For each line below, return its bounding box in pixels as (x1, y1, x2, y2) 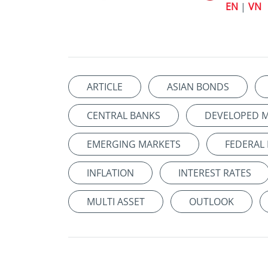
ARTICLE (87, 80, 123, 94)
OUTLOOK (189, 195, 234, 209)
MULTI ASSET (87, 195, 145, 209)
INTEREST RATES (178, 166, 251, 180)
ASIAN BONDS (167, 80, 229, 94)
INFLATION (87, 166, 134, 180)
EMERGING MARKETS (87, 138, 181, 151)
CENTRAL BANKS (87, 109, 160, 123)
